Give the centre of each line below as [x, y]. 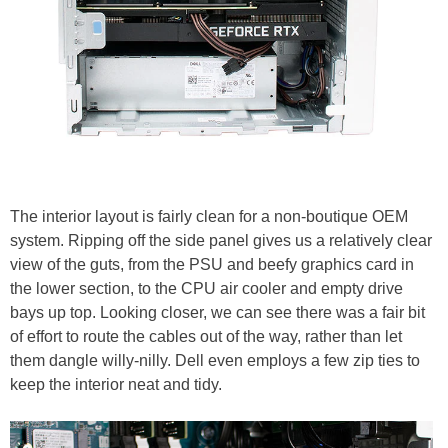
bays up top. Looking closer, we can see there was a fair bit [217, 312]
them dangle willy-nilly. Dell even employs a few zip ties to [215, 360]
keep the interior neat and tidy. [116, 384]
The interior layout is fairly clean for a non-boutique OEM [209, 216]
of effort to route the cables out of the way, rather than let [206, 336]
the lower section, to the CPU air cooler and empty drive [206, 288]
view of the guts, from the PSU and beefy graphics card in [212, 264]
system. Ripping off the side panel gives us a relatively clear [221, 240]
